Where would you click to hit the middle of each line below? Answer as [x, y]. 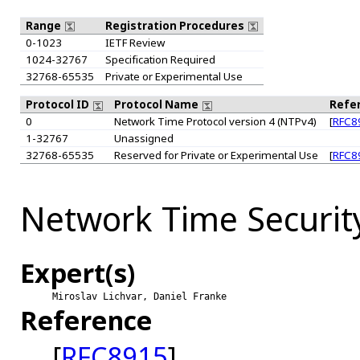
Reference [86, 320]
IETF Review [135, 42]
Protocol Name [157, 105]
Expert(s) [78, 272]
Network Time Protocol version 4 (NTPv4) [215, 122]
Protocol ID [58, 105]
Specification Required [160, 59]
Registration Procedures [176, 25]
